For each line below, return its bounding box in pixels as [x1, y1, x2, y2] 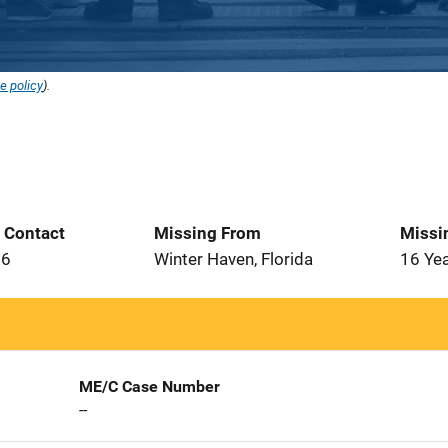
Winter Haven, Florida [154, 249, 313, 269]
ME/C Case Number [78, 377, 220, 396]
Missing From [154, 223, 261, 243]
